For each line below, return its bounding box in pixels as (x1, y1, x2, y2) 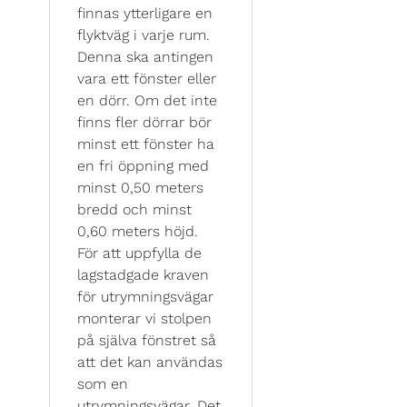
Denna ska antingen (77, 47, 213, 65)
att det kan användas (77, 352, 223, 371)
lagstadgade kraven (77, 265, 209, 283)
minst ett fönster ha (77, 134, 214, 153)
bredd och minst (77, 200, 192, 218)
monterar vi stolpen (77, 309, 212, 327)
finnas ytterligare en (77, 4, 213, 22)
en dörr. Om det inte (77, 91, 217, 109)
